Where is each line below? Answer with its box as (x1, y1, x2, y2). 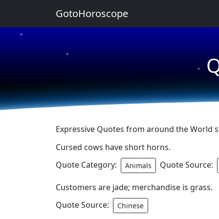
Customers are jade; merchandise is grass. (56, 182, 213, 193)
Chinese (117, 201, 144, 210)
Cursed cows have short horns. (56, 142, 171, 153)
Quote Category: (56, 159, 119, 170)
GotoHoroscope (56, 7, 128, 20)
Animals (125, 161, 152, 170)
